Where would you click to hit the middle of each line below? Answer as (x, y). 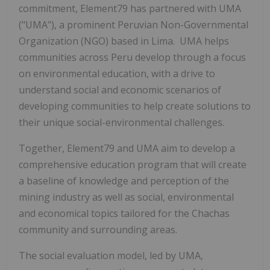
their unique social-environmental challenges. (121, 122)
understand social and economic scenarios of (120, 89)
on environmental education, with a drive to (117, 73)
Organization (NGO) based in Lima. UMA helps (124, 41)
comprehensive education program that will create (133, 164)
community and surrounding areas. (98, 229)
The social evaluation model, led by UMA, (111, 255)
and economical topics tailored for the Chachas (124, 213)
